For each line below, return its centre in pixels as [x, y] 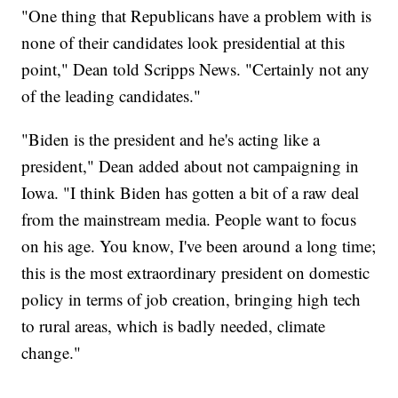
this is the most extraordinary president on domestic [196, 272]
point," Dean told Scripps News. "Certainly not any [196, 68]
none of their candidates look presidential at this [183, 42]
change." [52, 352]
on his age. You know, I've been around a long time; [199, 245]
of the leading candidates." [111, 95]
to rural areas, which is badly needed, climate [174, 325]
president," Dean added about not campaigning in [191, 165]
